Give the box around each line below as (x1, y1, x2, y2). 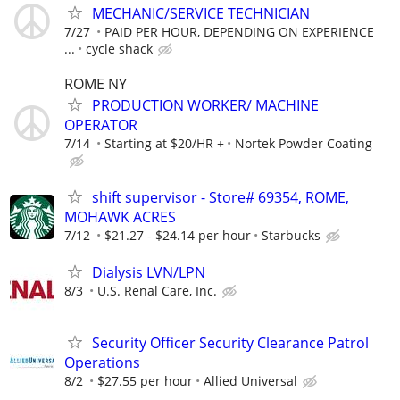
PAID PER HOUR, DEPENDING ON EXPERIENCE (104, 22, 374, 40)
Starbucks (262, 227, 321, 245)
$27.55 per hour (97, 372, 193, 390)
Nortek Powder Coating (235, 134, 372, 152)
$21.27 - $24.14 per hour (104, 227, 251, 245)
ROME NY (64, 73, 127, 94)
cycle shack (86, 39, 153, 57)
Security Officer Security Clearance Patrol (92, 333, 369, 354)
